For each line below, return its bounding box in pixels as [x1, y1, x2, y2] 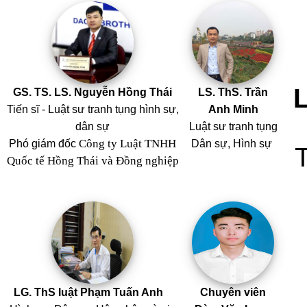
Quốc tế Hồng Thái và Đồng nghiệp [6, 153, 179, 167]
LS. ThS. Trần [198, 86, 268, 98]
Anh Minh [208, 103, 258, 115]
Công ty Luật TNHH [79, 136, 176, 150]
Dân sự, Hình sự [191, 137, 275, 149]
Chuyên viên [200, 286, 266, 298]
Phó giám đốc [9, 137, 79, 149]
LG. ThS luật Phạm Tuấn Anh [14, 286, 166, 298]
